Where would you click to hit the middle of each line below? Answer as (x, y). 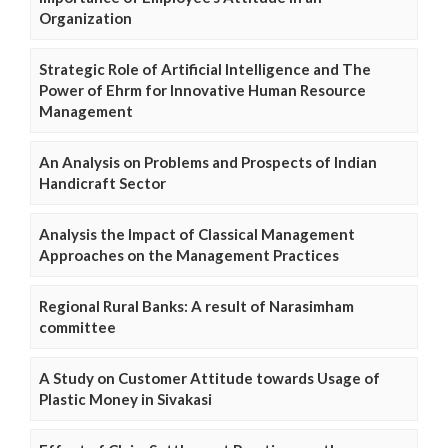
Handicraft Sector (102, 183)
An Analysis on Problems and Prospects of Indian (208, 162)
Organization (85, 18)
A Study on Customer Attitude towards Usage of (209, 378)
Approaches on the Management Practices (189, 255)
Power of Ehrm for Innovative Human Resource (202, 90)
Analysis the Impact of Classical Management (197, 234)
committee (77, 327)
